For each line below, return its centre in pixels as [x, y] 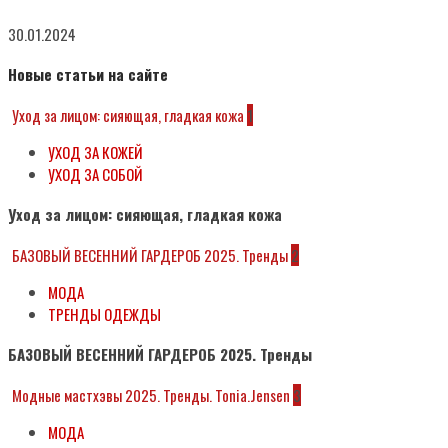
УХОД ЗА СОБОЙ [95, 173]
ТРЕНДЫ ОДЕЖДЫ [104, 313]
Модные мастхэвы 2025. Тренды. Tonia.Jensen [151, 394]
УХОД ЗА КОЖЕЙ [95, 151]
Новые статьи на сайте [88, 73]
